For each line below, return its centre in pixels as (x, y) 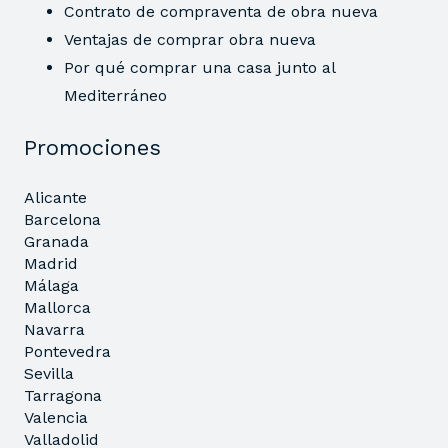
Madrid (51, 263)
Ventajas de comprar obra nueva (190, 39)
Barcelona (62, 219)
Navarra (54, 329)
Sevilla (49, 373)
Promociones (92, 147)
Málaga (51, 285)
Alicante (55, 197)
